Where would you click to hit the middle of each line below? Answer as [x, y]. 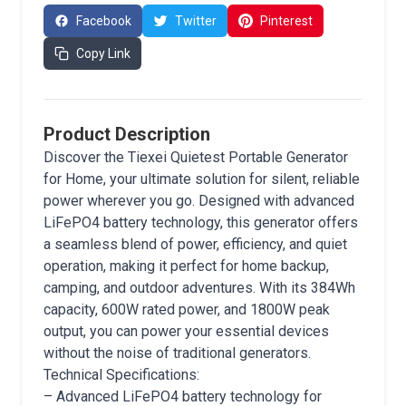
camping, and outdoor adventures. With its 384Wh [199, 288]
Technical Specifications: [121, 375]
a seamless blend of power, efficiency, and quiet [195, 244]
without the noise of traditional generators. [177, 353]
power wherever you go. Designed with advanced [199, 201]
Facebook [104, 21]
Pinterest [286, 21]
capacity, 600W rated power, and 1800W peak [187, 309]
